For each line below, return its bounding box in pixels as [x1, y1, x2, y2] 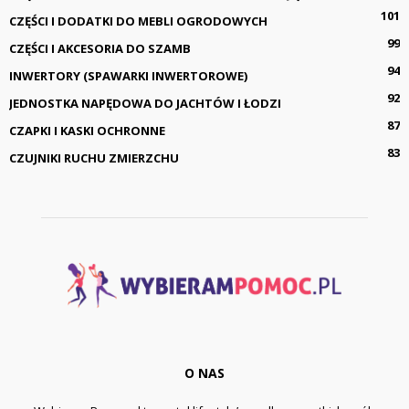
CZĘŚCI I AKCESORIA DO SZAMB [9, 40, 191, 57]
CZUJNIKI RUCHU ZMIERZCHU [9, 150, 179, 166]
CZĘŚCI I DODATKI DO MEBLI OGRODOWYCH [9, 13, 267, 29]
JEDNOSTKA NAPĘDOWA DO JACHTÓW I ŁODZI [9, 95, 281, 111]
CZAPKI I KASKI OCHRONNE [9, 122, 165, 139]
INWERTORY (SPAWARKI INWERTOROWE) [9, 68, 247, 84]
